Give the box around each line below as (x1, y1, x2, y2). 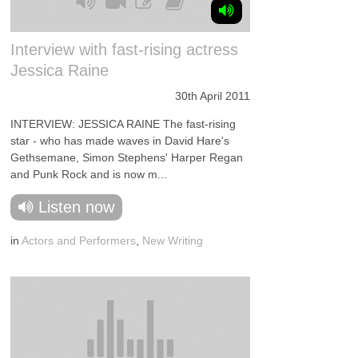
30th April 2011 (175, 89, 251, 102)
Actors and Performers (22, 234, 137, 247)
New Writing (142, 234, 204, 247)
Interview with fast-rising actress (10, 41, 239, 58)
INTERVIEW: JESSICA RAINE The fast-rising (10, 117, 237, 130)
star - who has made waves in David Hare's (10, 134, 230, 147)
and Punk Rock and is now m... (10, 168, 168, 181)
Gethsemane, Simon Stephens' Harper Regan (10, 151, 244, 164)
